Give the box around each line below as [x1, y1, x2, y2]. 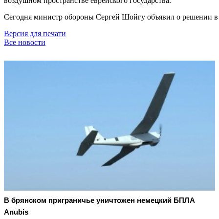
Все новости [4, 38, 45, 46]
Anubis [4, 208, 28, 217]
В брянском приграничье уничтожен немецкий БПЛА [4, 196, 195, 205]
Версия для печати [4, 29, 66, 38]
